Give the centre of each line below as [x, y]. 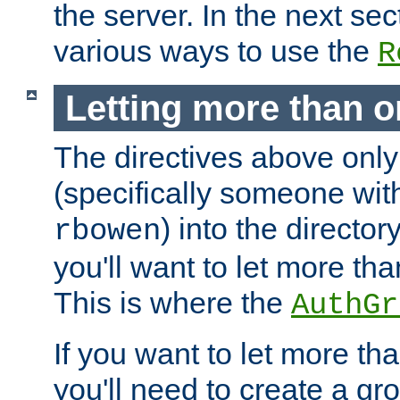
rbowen [107, 232]
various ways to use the [216, 50]
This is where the [172, 303]
